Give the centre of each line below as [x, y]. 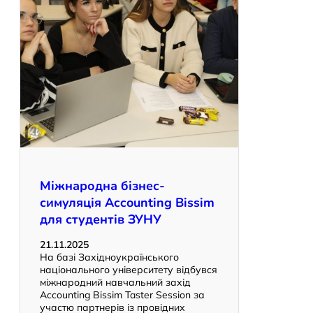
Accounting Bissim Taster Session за [122, 295]
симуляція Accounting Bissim [127, 203]
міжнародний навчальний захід [115, 283]
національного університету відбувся [129, 270]
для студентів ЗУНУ [101, 220]
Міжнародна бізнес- [102, 186]
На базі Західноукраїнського [109, 257]
